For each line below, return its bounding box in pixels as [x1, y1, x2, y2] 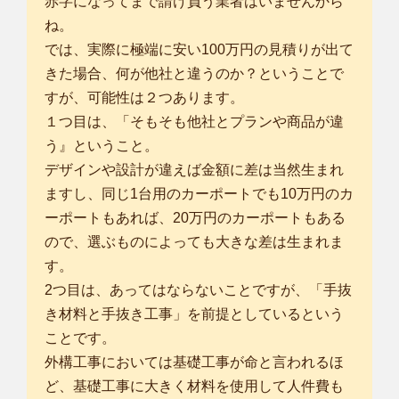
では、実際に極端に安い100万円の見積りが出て [45, 42, 354, 58]
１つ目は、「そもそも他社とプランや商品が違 [45, 114, 344, 130]
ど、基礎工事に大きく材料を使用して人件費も [45, 379, 344, 395]
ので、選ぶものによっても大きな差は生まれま [45, 234, 344, 250]
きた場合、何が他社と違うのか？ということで [45, 66, 344, 82]
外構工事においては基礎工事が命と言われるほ [45, 354, 344, 370]
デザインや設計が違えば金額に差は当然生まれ [45, 162, 344, 178]
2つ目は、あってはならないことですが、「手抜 [45, 282, 352, 298]
